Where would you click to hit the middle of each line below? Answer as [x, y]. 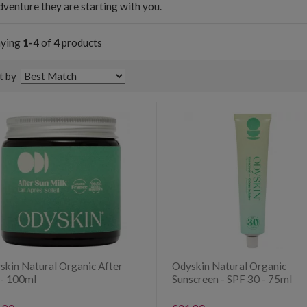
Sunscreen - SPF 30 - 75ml [232, 279]
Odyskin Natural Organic [230, 266]
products [81, 42]
